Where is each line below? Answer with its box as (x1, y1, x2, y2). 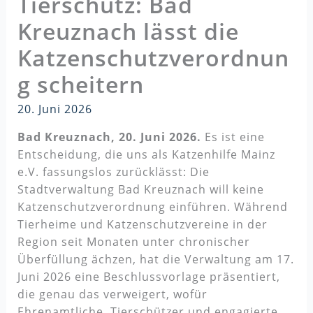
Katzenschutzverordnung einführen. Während (17, 199, 288, 214)
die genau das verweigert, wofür (17, 286, 208, 302)
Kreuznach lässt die (17, 16, 239, 46)
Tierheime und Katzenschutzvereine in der (17, 217, 268, 232)
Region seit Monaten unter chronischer (17, 234, 250, 249)
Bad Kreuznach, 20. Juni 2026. (17, 129, 201, 145)
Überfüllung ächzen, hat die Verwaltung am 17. (17, 252, 294, 267)
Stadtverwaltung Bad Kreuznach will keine (17, 182, 264, 197)
